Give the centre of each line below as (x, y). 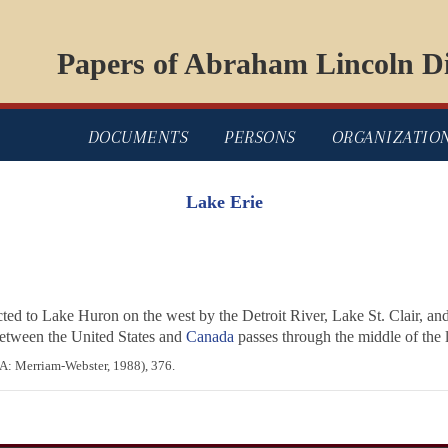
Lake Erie (224, 202)
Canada (209, 337)
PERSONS (260, 137)
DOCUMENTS (137, 137)
